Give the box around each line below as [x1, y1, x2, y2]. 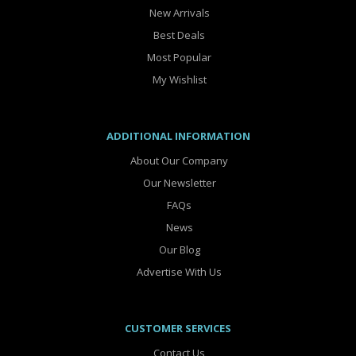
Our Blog [156, 242, 200, 257]
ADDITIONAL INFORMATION [106, 129, 250, 144]
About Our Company [128, 153, 228, 168]
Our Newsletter [140, 176, 216, 191]
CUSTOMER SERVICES [125, 321, 231, 336]
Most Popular [145, 50, 211, 65]
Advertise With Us [134, 265, 222, 280]
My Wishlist [149, 72, 207, 87]
